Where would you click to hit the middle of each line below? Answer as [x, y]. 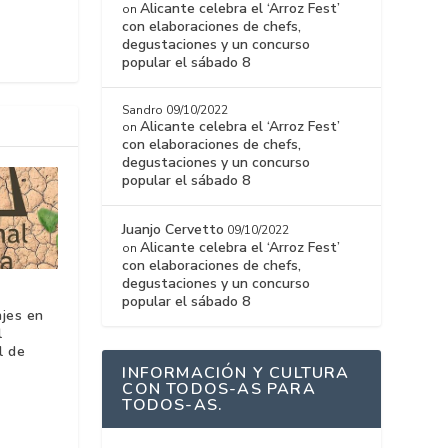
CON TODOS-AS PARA [219, 389]
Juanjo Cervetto [173, 230]
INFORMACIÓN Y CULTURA [236, 373]
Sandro [143, 110]
